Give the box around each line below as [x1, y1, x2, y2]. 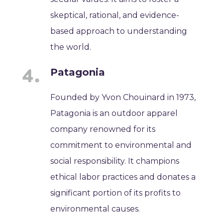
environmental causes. [50, 204, 140, 214]
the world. [50, 42, 92, 52]
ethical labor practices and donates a [50, 172, 196, 182]
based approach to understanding [50, 26, 188, 36]
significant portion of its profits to [50, 188, 181, 198]
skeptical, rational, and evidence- [50, 10, 180, 20]
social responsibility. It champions [50, 156, 180, 166]
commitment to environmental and [50, 140, 192, 150]
